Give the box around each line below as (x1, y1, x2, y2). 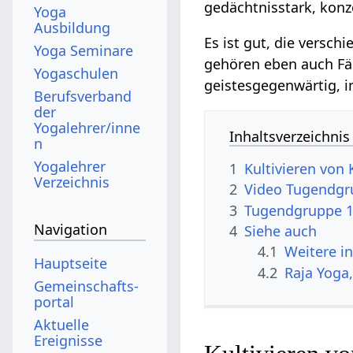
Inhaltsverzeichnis (229, 126, 351, 146)
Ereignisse (34, 330, 103, 350)
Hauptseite (34, 253, 108, 273)
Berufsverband (34, 86, 132, 106)
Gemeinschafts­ (34, 276, 139, 295)
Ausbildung (34, 17, 111, 37)
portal (34, 292, 75, 311)
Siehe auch (244, 221, 318, 240)
